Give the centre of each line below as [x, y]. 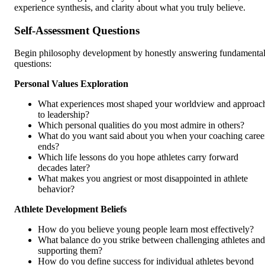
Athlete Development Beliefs [70, 209]
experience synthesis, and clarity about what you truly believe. [130, 7]
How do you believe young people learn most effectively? [146, 230]
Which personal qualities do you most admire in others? [141, 125]
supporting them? [70, 251]
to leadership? [64, 115]
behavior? [56, 189]
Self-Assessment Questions [77, 30]
